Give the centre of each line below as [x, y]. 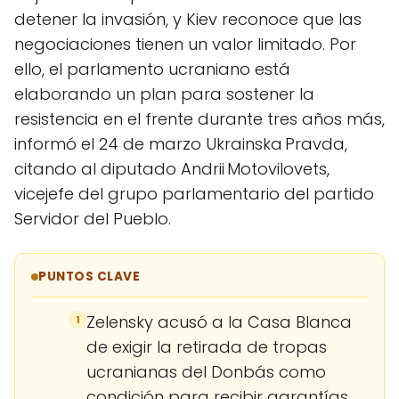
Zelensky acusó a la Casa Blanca [219, 322]
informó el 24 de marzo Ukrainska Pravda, [181, 144]
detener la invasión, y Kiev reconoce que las [188, 19]
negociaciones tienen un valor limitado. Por [185, 44]
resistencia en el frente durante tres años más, [199, 119]
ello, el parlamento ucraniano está [152, 69]
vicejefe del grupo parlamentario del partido [194, 194]
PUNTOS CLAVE [90, 277]
